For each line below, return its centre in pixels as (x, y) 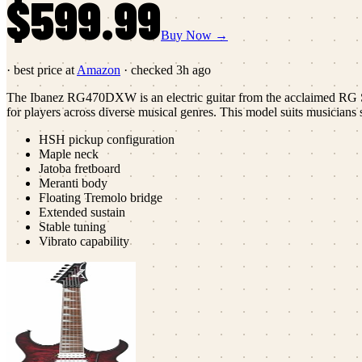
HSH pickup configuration (107, 139)
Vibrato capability (84, 241)
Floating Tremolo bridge (101, 197)
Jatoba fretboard (80, 168)
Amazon (99, 69)
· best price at (40, 69)
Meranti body (73, 183)
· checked (148, 69)
